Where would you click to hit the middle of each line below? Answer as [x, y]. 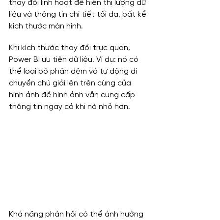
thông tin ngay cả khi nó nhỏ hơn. [69, 107]
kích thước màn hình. [46, 27]
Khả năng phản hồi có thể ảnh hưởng [77, 214]
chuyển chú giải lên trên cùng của [71, 83]
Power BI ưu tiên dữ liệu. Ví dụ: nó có [75, 60]
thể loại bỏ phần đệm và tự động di [74, 72]
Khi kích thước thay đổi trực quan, [70, 48]
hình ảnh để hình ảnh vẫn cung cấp [73, 95]
